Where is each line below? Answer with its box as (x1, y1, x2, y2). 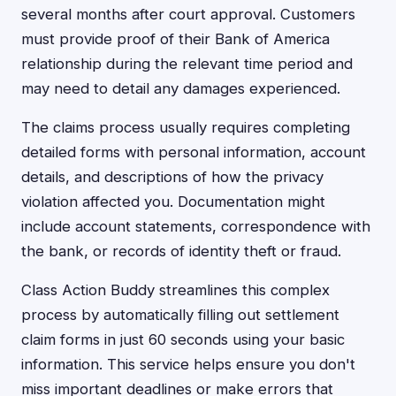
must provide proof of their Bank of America (21, 30, 330, 48)
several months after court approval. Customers (21, 5, 355, 23)
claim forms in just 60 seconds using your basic (21, 331, 345, 348)
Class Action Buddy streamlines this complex (21, 281, 330, 299)
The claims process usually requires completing (21, 118, 350, 136)
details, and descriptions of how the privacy (21, 168, 324, 186)
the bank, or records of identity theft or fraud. (21, 242, 341, 260)
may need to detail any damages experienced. (21, 80, 340, 97)
